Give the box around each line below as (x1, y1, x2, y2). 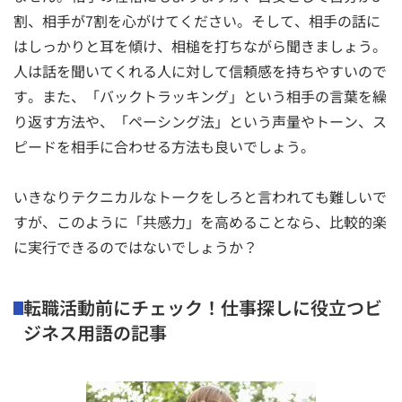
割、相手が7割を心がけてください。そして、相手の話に (13, 9, 380, 31)
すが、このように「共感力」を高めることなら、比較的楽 (13, 210, 387, 232)
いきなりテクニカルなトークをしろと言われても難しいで (13, 185, 387, 207)
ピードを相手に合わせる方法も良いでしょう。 (13, 135, 315, 157)
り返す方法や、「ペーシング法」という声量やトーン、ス (13, 109, 387, 132)
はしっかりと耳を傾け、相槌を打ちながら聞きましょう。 (13, 34, 387, 57)
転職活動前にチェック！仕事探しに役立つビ (22, 293, 382, 320)
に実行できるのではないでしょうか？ (13, 235, 258, 258)
